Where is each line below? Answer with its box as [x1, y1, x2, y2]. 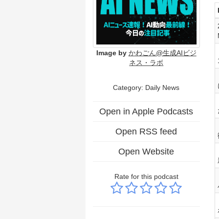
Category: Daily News [113, 83, 180, 91]
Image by [96, 48, 127, 57]
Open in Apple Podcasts [99, 106, 194, 116]
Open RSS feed [115, 126, 177, 136]
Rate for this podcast [114, 172, 178, 180]
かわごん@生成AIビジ [128, 48, 197, 57]
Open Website [118, 146, 175, 156]
